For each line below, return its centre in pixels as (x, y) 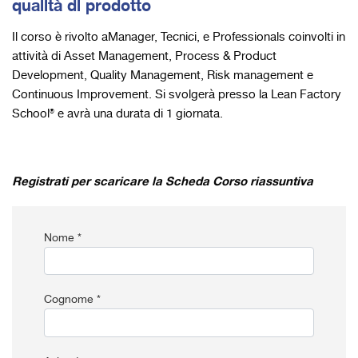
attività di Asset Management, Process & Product (144, 56)
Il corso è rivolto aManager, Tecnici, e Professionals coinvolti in (179, 37)
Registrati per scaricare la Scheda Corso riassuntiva (163, 181)
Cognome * (72, 300)
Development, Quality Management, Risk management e (163, 76)
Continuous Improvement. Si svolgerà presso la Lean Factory (177, 95)
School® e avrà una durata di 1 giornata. (117, 114)
